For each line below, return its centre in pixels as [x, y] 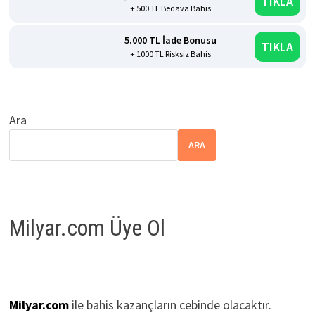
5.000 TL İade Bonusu [170, 40]
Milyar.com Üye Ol [87, 228]
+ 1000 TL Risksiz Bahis [170, 53]
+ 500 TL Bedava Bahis [170, 8]
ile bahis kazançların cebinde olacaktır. [170, 304]
